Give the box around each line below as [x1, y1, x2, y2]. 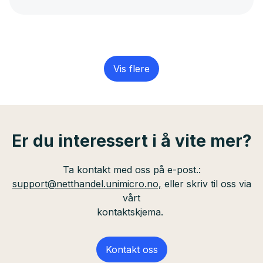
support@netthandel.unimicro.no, [12, 178, 161, 190]
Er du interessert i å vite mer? [11, 131, 252, 151]
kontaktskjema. [97, 206, 166, 218]
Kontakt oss [105, 244, 158, 255]
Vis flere [113, 63, 150, 75]
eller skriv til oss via [161, 178, 251, 190]
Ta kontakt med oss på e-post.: [62, 164, 201, 176]
